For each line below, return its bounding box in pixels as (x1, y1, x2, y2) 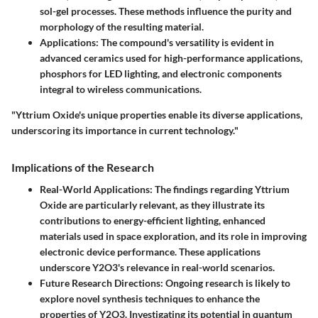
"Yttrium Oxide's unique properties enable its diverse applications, (11, 108, 302, 121)
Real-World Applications (40, 182, 150, 195)
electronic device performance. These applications (40, 245, 261, 258)
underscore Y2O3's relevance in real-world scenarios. (40, 261, 275, 273)
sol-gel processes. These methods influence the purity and (40, 4, 292, 17)
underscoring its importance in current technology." (11, 124, 238, 136)
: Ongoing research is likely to (160, 276, 290, 289)
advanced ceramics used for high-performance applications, (40, 51, 302, 64)
